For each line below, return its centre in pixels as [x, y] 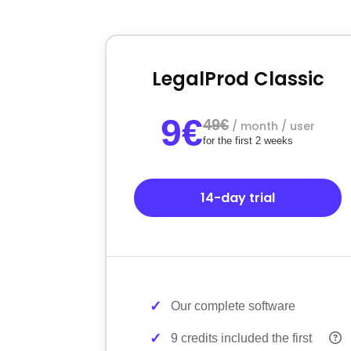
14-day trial [238, 197]
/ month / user [274, 126]
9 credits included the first [242, 338]
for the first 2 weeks [248, 140]
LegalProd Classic [238, 78]
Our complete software [233, 306]
